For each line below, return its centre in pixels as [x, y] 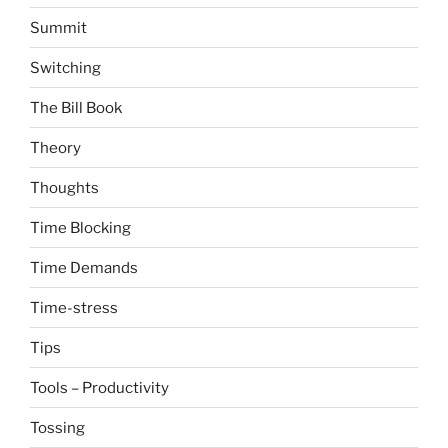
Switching [65, 67]
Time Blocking [80, 227]
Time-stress [74, 307]
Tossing [57, 427]
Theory [55, 147]
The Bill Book [76, 107]
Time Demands [84, 267]
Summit [58, 27]
